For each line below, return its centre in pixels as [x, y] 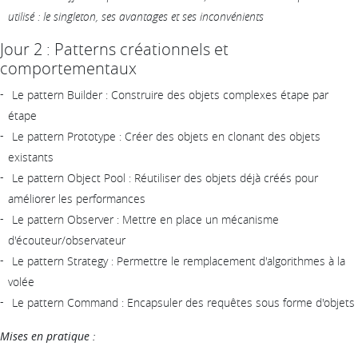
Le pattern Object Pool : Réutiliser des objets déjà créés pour [165, 177]
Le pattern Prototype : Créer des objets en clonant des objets [166, 136]
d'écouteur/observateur [67, 240]
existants [31, 157]
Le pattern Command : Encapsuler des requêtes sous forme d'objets [183, 302]
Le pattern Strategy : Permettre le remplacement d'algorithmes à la [179, 261]
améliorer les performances [77, 198]
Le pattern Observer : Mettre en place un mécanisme [145, 219]
